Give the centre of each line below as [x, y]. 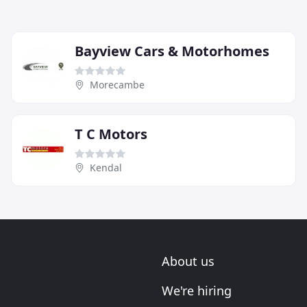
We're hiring [197, 291]
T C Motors [111, 134]
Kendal [106, 168]
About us [188, 261]
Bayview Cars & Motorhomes [172, 51]
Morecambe [117, 85]
